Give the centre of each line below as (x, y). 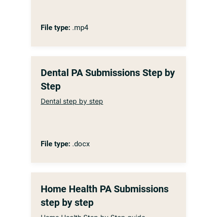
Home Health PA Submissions (105, 189)
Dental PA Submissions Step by (108, 73)
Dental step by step (72, 101)
